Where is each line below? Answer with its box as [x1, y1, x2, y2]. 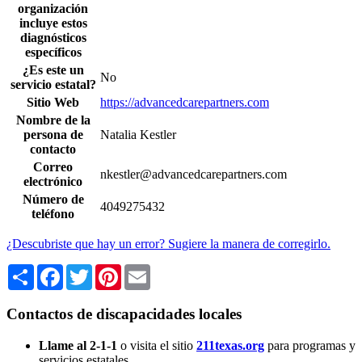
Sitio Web [27, 95, 79, 110]
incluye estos [19, 16, 87, 31]
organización [18, 2, 88, 16]
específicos [24, 45, 82, 60]
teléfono [32, 207, 74, 221]
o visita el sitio [120, 338, 193, 352]
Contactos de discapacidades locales [6, 305, 242, 323]
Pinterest [121, 263, 165, 278]
